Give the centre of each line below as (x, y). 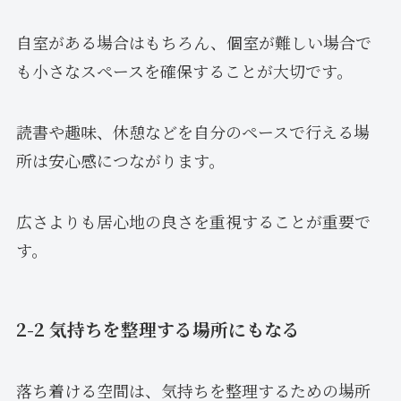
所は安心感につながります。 (120, 160)
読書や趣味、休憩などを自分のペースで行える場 (192, 131)
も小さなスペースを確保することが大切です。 (184, 70)
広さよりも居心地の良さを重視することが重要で (193, 221)
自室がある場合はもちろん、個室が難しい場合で (193, 42)
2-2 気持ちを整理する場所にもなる (158, 328)
